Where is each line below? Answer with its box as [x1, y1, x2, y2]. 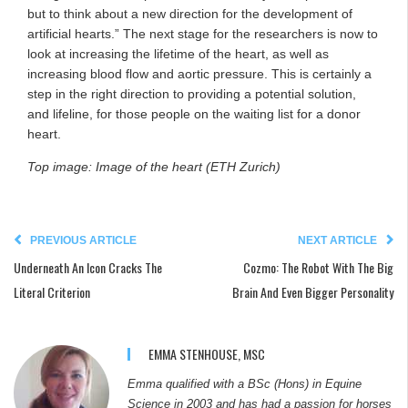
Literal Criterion [14, 281, 90, 301]
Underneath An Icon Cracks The [14, 257, 162, 277]
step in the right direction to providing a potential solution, [27, 86, 356, 101]
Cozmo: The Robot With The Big [243, 257, 393, 277]
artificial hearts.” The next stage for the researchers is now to [27, 25, 378, 41]
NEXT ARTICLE [298, 233, 377, 246]
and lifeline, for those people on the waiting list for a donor [27, 106, 361, 121]
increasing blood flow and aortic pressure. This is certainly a [27, 66, 372, 81]
